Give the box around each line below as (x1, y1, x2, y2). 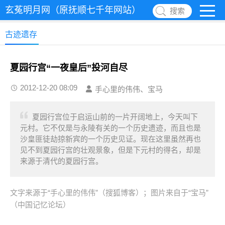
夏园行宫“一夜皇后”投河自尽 (10, 63, 128, 73)
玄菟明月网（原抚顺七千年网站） (5, 5, 141, 15)
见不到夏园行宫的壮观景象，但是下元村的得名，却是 (20, 146, 201, 154)
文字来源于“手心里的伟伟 (10, 188, 95, 197)
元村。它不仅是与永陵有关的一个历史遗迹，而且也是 (20, 124, 201, 132)
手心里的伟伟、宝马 (95, 85, 163, 93)
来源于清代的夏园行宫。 (20, 157, 103, 165)
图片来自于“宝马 (151, 188, 206, 197)
